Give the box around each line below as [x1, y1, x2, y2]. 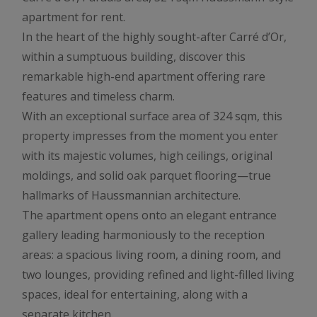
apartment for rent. [22, 8, 125, 25]
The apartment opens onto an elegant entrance [22, 207, 277, 223]
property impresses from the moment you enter [22, 127, 278, 144]
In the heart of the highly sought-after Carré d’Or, [22, 28, 287, 45]
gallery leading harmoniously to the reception [22, 226, 265, 243]
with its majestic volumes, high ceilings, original [22, 147, 272, 163]
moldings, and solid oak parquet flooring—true [22, 167, 271, 183]
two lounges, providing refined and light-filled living [22, 266, 294, 282]
